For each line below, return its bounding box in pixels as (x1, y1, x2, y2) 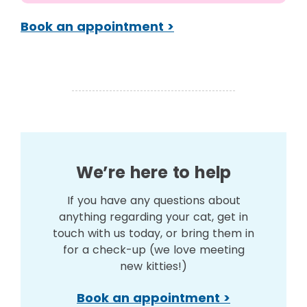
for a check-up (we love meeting (62, 242, 245, 258)
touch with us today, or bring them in (53, 225, 254, 241)
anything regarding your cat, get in (59, 209, 248, 225)
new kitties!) (120, 258, 187, 274)
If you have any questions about (66, 193, 241, 208)
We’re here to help (75, 161, 232, 184)
